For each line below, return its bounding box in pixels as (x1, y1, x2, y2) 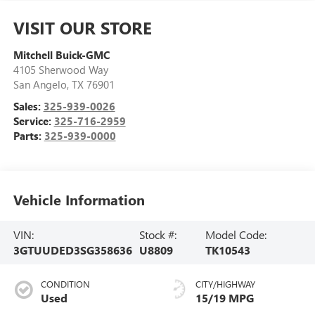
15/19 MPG (195, 290, 254, 305)
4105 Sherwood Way (13, 62, 108, 77)
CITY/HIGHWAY (195, 277, 255, 290)
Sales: (13, 98, 44, 113)
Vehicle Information (13, 190, 145, 210)
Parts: (13, 128, 44, 143)
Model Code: (205, 226, 266, 242)
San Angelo (13, 77, 67, 91)
